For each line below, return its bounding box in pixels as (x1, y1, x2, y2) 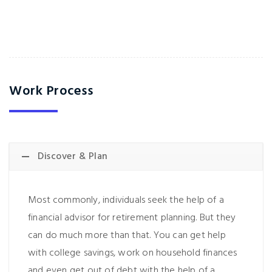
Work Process (9, 81, 93, 102)
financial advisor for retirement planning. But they (28, 210, 236, 226)
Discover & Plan (38, 149, 108, 165)
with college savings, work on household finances (28, 245, 237, 261)
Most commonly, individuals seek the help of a (28, 192, 225, 208)
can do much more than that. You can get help (28, 228, 226, 243)
